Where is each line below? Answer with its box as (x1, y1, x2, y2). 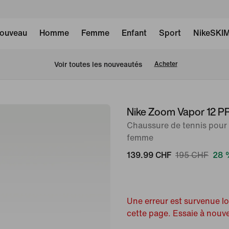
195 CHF (175, 151, 209, 159)
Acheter (154, 61, 177, 67)
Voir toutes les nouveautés (54, 60, 142, 68)
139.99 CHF (127, 151, 171, 159)
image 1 (110, 107, 139, 116)
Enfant (121, 29, 147, 37)
